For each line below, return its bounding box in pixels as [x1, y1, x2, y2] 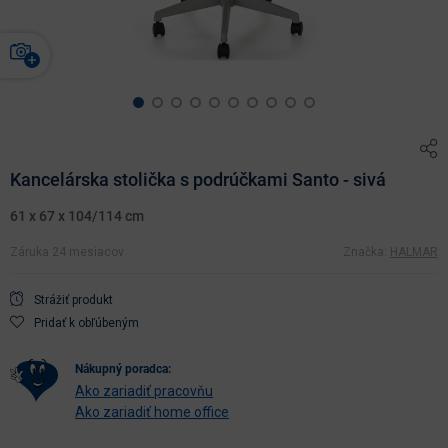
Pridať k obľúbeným [34, 315, 139, 330]
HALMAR [390, 244, 438, 259]
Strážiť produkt [34, 292, 113, 307]
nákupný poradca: [83, 361, 171, 376]
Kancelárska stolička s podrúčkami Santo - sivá [10, 168, 386, 190]
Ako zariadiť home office [75, 403, 229, 420]
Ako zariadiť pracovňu [75, 382, 213, 399]
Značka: [343, 244, 390, 259]
